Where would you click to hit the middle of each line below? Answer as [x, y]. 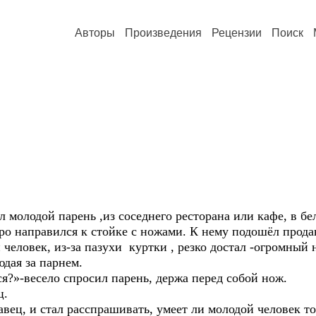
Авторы [95, 33]
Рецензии [237, 33]
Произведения [163, 33]
